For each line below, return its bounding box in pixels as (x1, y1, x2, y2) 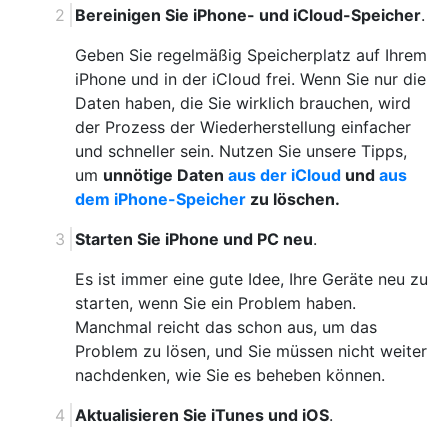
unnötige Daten (103, 165, 228, 186)
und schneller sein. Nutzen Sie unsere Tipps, (75, 141, 407, 162)
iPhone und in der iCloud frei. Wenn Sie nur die (75, 69, 426, 90)
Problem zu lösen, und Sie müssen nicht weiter (75, 341, 427, 362)
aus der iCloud (228, 165, 341, 186)
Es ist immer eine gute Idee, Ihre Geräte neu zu (75, 269, 428, 290)
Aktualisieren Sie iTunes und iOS (75, 405, 329, 426)
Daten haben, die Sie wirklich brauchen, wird (75, 93, 411, 114)
